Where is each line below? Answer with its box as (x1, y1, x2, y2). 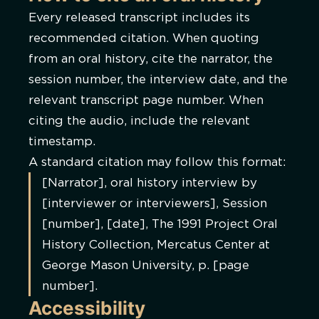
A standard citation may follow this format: (28, 156, 286, 168)
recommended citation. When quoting (28, 32, 259, 44)
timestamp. (28, 135, 95, 147)
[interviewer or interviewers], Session (42, 197, 267, 209)
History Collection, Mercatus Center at (42, 239, 270, 251)
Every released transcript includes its (28, 11, 250, 23)
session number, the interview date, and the (28, 73, 288, 85)
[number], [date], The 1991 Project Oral (42, 218, 278, 230)
